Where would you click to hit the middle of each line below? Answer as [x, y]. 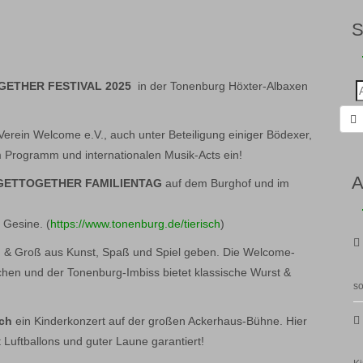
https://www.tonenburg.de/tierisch [135, 224]
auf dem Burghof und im [226, 183]
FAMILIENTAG [122, 183]
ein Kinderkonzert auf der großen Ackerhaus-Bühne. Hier [160, 321]
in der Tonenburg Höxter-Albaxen [220, 86]
